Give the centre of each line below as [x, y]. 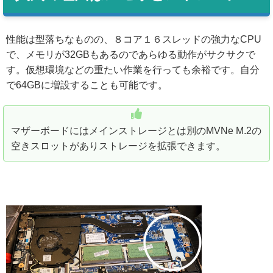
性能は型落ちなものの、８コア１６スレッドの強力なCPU [134, 39]
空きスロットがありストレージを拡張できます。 [118, 146]
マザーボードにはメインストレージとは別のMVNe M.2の [136, 130]
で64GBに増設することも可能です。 [87, 85]
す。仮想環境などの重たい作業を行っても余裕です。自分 [133, 69]
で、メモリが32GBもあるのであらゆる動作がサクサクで [131, 54]
